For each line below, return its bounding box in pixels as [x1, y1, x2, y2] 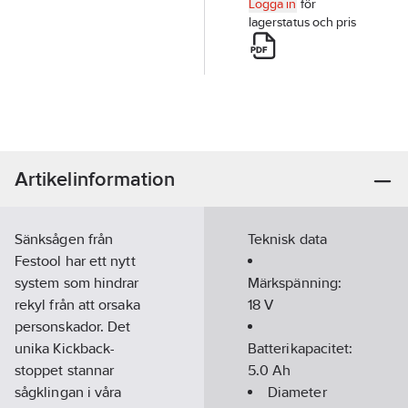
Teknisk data [248, 230, 327, 248]
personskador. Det [15, 318, 131, 335]
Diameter [268, 383, 327, 401]
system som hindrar [15, 274, 139, 291]
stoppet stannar [15, 362, 115, 379]
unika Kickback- [15, 340, 115, 357]
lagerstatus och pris [249, 15, 357, 29]
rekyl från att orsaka [15, 296, 140, 313]
